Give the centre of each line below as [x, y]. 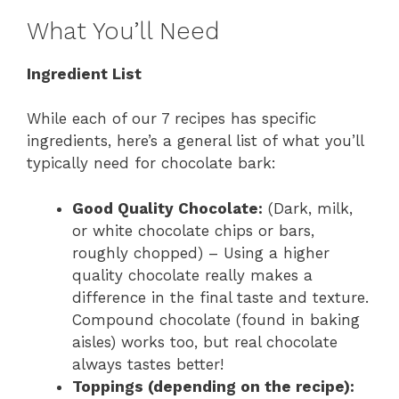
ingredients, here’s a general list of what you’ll [195, 141]
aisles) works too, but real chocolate [205, 342]
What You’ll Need [123, 31]
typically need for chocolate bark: [151, 163]
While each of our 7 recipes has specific [171, 118]
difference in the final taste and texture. [220, 297]
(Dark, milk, [308, 208]
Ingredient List [84, 73]
